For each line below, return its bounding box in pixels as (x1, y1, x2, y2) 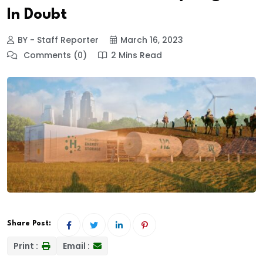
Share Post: (7, 219, 51, 227)
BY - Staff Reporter (18, 34, 99, 46)
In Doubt (7, 6, 67, 22)
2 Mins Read (111, 49, 162, 62)
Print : (14, 240, 40, 252)
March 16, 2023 (120, 34, 183, 46)
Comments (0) (21, 49, 87, 62)
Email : (63, 240, 92, 252)
